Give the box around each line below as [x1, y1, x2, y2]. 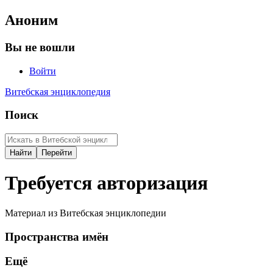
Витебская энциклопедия [5, 86, 110, 97]
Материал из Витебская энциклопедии [5, 207, 166, 218]
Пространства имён [5, 230, 108, 243]
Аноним [5, 12, 58, 28]
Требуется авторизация [5, 172, 208, 194]
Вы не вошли [5, 40, 75, 54]
